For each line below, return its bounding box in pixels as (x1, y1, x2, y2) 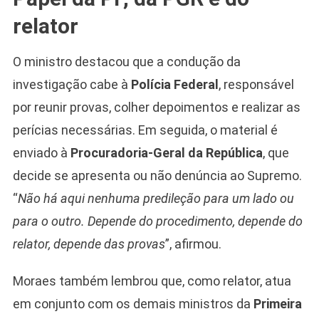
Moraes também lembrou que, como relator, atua (12, 273, 291, 288)
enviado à (12, 145, 70, 160)
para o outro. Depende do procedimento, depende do (12, 213, 303, 229)
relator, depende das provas (12, 236, 165, 251)
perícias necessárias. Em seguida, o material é (12, 122, 278, 137)
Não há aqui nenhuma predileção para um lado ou (17, 190, 294, 206)
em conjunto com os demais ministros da (12, 296, 253, 311)
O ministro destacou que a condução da (12, 53, 241, 69)
